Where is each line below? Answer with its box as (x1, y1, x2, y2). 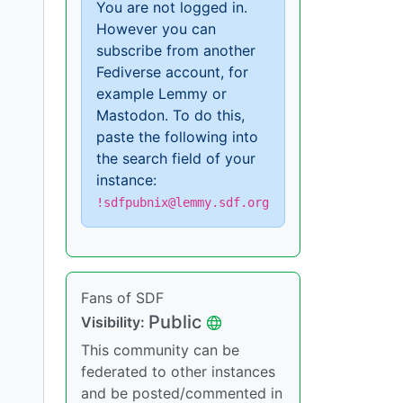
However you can (96, 20, 216, 39)
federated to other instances (81, 363, 275, 381)
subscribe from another (96, 41, 255, 60)
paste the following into (96, 128, 258, 147)
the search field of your (96, 149, 255, 168)
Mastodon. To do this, (96, 106, 245, 125)
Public (148, 311, 201, 334)
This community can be (81, 341, 239, 360)
